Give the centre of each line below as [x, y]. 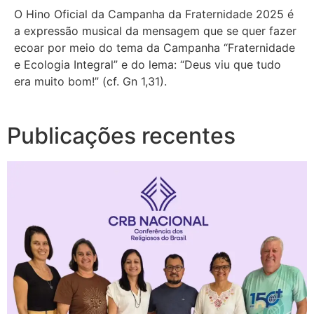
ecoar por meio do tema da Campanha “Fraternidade [155, 48]
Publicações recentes [121, 136]
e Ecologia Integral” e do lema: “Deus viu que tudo [148, 64]
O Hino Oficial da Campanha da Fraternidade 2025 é [154, 14]
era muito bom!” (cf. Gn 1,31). [94, 81]
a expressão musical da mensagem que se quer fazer [155, 31]
